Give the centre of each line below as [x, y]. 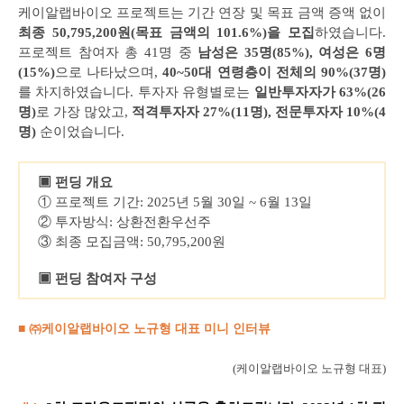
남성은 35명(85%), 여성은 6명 [292, 52]
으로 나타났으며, [109, 72]
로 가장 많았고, [84, 112]
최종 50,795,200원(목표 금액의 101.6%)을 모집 [166, 32]
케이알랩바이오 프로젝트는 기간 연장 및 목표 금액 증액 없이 [202, 13]
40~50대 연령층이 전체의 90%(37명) [275, 72]
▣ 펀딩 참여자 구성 [97, 279]
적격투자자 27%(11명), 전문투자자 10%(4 [259, 112]
